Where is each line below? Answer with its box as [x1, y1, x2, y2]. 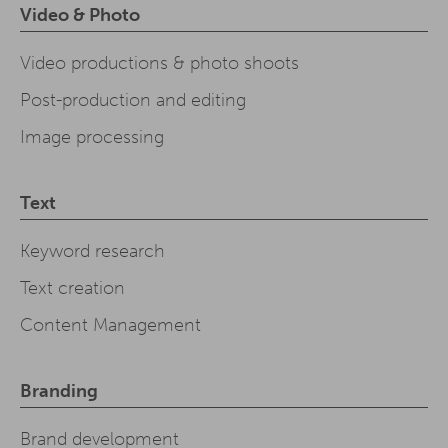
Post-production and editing [20, 89, 246, 112]
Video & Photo [20, 4, 140, 27]
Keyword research [20, 240, 165, 263]
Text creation [20, 277, 125, 300]
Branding [20, 380, 98, 403]
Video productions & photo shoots [20, 52, 299, 75]
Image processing [20, 126, 164, 149]
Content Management [20, 314, 201, 337]
